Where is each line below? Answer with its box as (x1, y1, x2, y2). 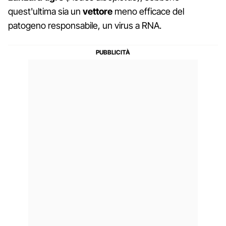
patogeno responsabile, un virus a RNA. (8, 20, 161, 31)
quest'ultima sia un (8, 6, 83, 17)
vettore (83, 6, 112, 17)
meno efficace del (112, 6, 184, 17)
